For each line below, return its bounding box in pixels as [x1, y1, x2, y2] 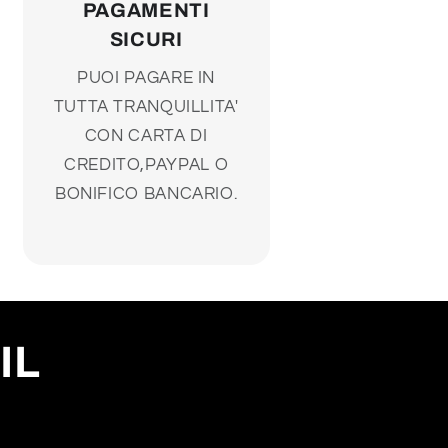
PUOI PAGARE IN [77, 69, 216, 88]
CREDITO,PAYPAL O [64, 156, 229, 175]
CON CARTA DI [84, 127, 208, 146]
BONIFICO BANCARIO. [54, 185, 238, 204]
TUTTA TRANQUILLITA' [53, 98, 239, 117]
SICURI [109, 28, 183, 50]
